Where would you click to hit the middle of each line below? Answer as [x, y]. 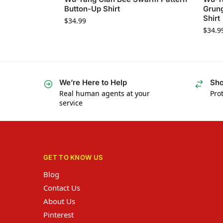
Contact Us [62, 187]
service [71, 103]
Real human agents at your [105, 93]
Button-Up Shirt [92, 8]
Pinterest [58, 214]
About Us [59, 201]
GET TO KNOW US [73, 158]
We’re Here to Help [93, 82]
